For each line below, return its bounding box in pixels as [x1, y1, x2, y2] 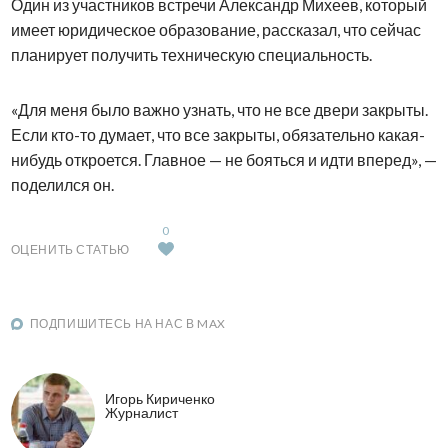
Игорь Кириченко [104, 389, 215, 407]
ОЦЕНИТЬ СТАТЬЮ [10, 242, 130, 258]
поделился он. [10, 175, 114, 195]
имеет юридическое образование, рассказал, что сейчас [10, 20, 421, 40]
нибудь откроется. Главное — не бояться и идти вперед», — [10, 150, 437, 170]
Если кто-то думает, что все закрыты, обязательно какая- [10, 125, 425, 145]
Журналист [104, 403, 178, 421]
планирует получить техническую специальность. [10, 45, 372, 65]
